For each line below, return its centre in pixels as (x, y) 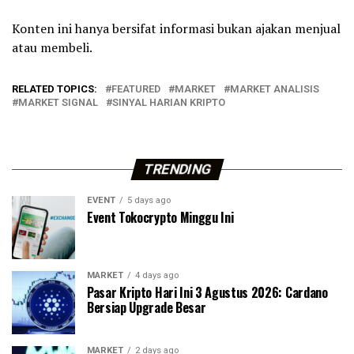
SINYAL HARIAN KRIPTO (169, 103)
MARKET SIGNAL (58, 103)
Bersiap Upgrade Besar (147, 308)
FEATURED (136, 89)
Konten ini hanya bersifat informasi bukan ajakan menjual (176, 29)
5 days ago (149, 201)
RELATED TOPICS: (55, 89)
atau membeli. (52, 48)
